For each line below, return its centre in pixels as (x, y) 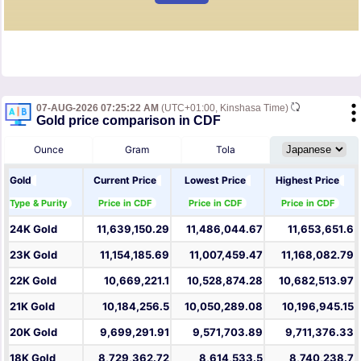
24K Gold (33, 229)
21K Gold (32, 307)
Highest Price (307, 180)
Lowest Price (215, 180)
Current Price (124, 180)
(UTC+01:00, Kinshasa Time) (225, 108)
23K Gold (33, 255)
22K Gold (33, 281)
